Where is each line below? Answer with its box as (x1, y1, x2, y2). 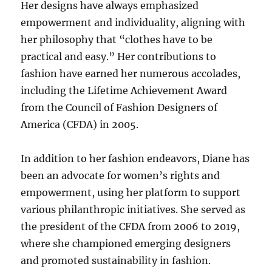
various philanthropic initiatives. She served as (21, 203, 246, 216)
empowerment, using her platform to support (21, 186, 241, 199)
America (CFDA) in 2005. (21, 118, 139, 131)
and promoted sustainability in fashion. (21, 254, 211, 267)
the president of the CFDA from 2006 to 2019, (21, 220, 240, 233)
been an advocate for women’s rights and (21, 169, 220, 182)
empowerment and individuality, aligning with (21, 16, 246, 29)
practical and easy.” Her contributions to (21, 50, 217, 63)
